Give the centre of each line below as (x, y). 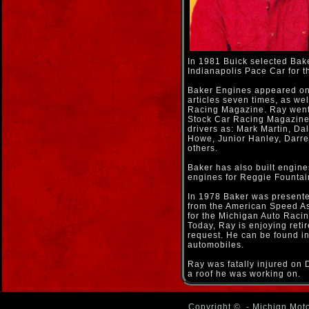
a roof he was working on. (244, 274)
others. (203, 148)
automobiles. (216, 245)
